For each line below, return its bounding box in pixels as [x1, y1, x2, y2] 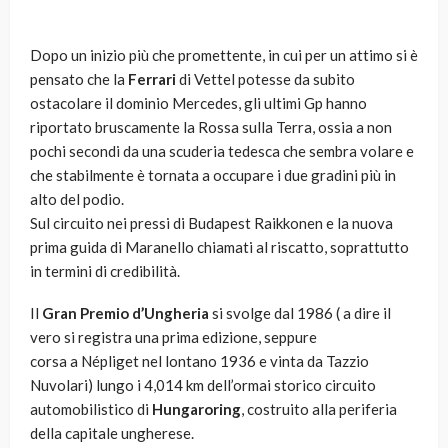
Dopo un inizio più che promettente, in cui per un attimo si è [30, 46, 418, 65]
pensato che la [30, 70, 128, 89]
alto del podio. [30, 190, 124, 209]
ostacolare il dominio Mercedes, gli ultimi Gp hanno [30, 94, 367, 113]
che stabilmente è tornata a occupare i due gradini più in [30, 166, 396, 185]
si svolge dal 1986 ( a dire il [209, 304, 391, 323]
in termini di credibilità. [30, 262, 180, 281]
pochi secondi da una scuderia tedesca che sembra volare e [30, 142, 414, 161]
